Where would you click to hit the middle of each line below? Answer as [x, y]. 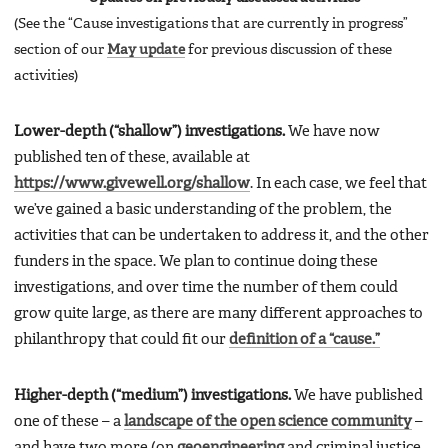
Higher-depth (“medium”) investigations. [152, 395]
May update [146, 49]
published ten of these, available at [132, 157]
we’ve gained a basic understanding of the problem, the [203, 209]
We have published [357, 395]
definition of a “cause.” [304, 339]
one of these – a [69, 421]
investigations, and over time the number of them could [206, 287]
